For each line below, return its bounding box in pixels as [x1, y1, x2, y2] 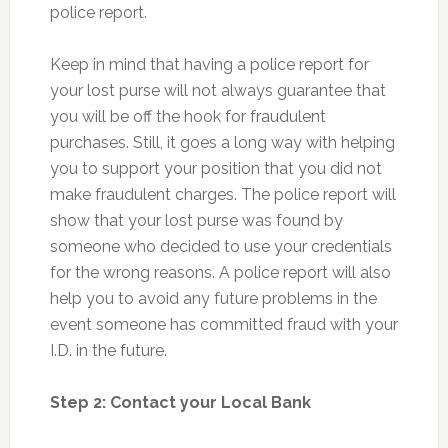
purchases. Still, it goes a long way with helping [49, 132, 395, 152]
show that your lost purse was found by [49, 210, 343, 230]
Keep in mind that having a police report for [49, 54, 369, 74]
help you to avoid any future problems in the [49, 288, 377, 308]
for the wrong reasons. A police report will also [49, 262, 391, 282]
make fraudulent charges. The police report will [49, 184, 396, 204]
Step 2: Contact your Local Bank [49, 392, 311, 412]
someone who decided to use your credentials [49, 236, 392, 256]
